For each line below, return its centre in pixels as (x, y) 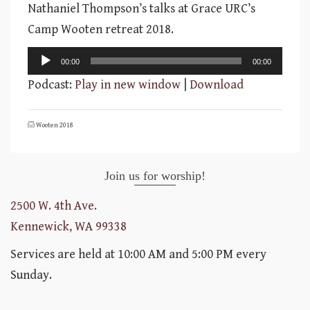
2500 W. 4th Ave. (54, 206)
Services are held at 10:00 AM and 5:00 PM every (138, 254)
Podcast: (51, 85)
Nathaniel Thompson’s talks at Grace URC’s (142, 9)
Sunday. (31, 275)
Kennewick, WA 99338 (69, 227)
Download (217, 85)
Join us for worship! (155, 176)
